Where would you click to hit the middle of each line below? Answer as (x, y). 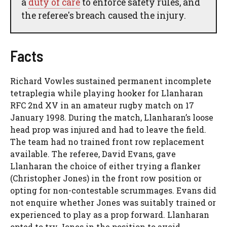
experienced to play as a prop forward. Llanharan (110, 214)
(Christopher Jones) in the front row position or (106, 178)
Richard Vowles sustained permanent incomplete (111, 81)
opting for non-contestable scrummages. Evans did (113, 190)
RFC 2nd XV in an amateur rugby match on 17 (102, 105)
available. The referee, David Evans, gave (93, 154)
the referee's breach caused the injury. (104, 15)
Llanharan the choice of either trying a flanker (105, 166)
